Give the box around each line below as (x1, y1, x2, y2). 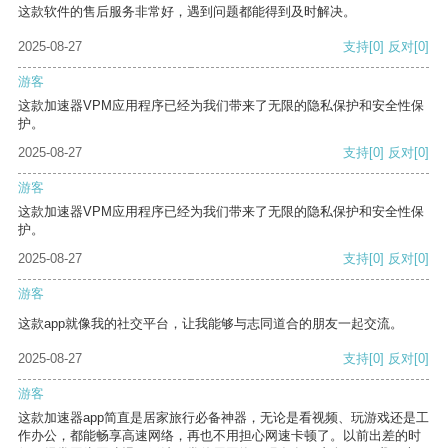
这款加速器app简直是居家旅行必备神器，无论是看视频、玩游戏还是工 (18, 410, 429, 426)
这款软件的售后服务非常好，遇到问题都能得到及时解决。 (18, 4, 356, 20)
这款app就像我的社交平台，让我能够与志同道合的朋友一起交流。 (18, 316, 403, 332)
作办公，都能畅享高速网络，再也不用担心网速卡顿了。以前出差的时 (18, 428, 421, 444)
